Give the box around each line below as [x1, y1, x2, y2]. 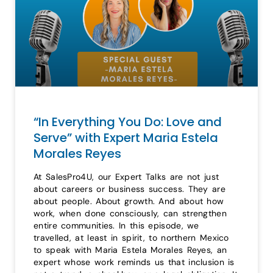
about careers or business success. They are [34, 183, 225, 194]
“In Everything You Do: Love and [34, 113, 222, 130]
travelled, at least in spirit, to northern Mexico [34, 232, 229, 243]
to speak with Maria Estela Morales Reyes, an [34, 244, 227, 255]
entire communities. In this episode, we [34, 219, 199, 231]
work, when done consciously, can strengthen [34, 207, 227, 219]
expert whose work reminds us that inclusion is [34, 256, 235, 268]
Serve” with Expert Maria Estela [34, 129, 218, 146]
